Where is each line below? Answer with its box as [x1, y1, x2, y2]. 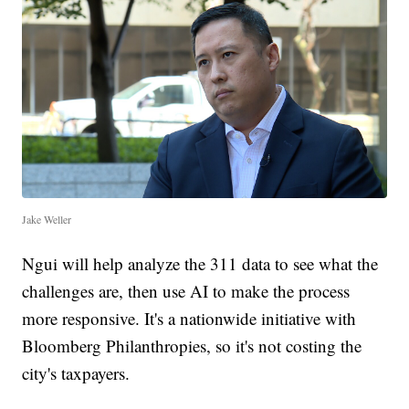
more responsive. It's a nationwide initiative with [22, 307, 357, 330]
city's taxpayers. [22, 362, 131, 385]
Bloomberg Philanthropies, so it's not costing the [22, 334, 362, 358]
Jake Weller [22, 212, 72, 227]
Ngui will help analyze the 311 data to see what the [22, 252, 379, 276]
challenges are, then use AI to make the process [22, 279, 351, 303]
